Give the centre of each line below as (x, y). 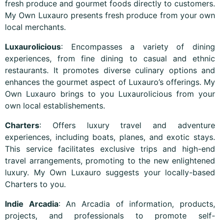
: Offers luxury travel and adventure (127, 125)
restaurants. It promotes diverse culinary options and (110, 70)
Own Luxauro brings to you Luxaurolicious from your (110, 94)
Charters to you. (35, 184)
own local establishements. (55, 106)
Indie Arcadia (32, 204)
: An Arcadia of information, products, (137, 204)
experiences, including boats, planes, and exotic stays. (110, 137)
